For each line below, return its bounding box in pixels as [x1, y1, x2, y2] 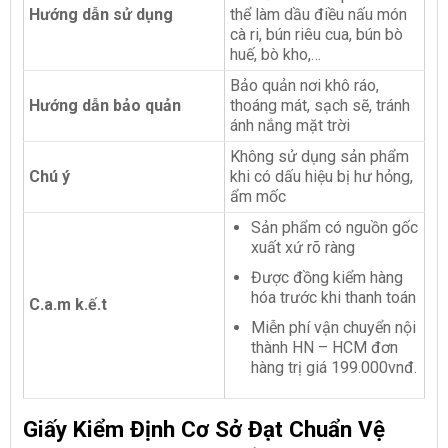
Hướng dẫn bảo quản [29, 96, 181, 116]
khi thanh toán [320, 287, 416, 307]
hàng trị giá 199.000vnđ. [250, 357, 417, 377]
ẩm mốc [230, 187, 286, 207]
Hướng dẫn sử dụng [29, 5, 173, 25]
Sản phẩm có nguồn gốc [250, 218, 418, 238]
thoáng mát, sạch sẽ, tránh [230, 96, 410, 116]
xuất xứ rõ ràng [250, 238, 355, 258]
